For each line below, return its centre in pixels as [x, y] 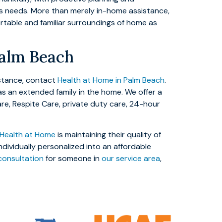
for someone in [73, 159]
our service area [131, 159]
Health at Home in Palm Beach [111, 80]
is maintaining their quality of [108, 135]
